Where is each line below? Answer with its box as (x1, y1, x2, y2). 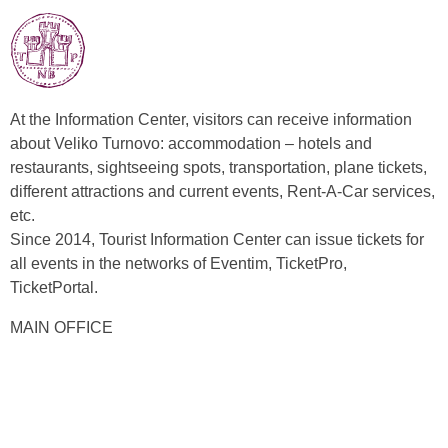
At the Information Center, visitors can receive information (10, 111, 412, 129)
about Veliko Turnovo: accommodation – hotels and (10, 135, 372, 153)
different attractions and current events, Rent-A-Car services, (10, 183, 435, 201)
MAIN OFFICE (10, 319, 113, 337)
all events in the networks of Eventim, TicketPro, (10, 255, 347, 273)
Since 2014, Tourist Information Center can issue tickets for (10, 231, 424, 249)
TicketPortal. (10, 279, 98, 297)
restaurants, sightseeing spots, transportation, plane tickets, (10, 159, 427, 177)
